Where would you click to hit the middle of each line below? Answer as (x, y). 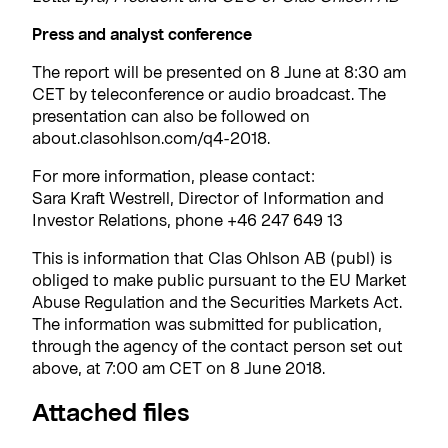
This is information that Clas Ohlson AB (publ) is (212, 257)
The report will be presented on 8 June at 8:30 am (219, 71)
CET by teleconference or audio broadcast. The (209, 93)
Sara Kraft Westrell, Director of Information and (208, 197)
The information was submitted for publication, (207, 323)
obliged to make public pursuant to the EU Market (219, 279)
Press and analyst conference (142, 33)
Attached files (111, 411)
